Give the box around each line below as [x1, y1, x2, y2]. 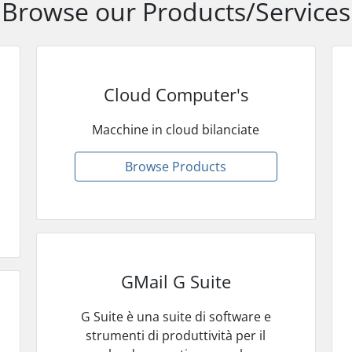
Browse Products [125, 157, 227, 175]
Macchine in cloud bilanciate [92, 120, 260, 138]
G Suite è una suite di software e [80, 307, 271, 325]
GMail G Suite [120, 269, 231, 293]
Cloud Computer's [103, 82, 248, 106]
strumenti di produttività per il [86, 326, 266, 344]
